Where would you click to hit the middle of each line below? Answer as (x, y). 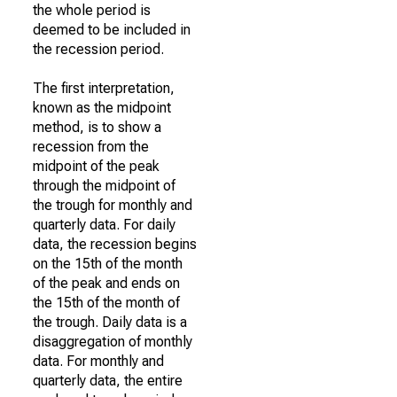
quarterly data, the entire (108, 381)
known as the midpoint (102, 108)
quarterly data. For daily (104, 225)
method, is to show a (97, 127)
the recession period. (98, 49)
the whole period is (92, 10)
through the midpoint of (104, 186)
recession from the (91, 147)
